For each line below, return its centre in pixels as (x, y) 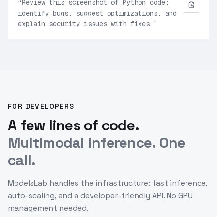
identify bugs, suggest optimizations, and (97, 13)
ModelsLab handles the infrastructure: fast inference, (108, 183)
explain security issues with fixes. (86, 24)
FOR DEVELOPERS (41, 106)
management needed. (48, 208)
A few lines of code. (73, 125)
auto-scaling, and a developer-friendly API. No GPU (100, 195)
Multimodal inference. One (97, 143)
